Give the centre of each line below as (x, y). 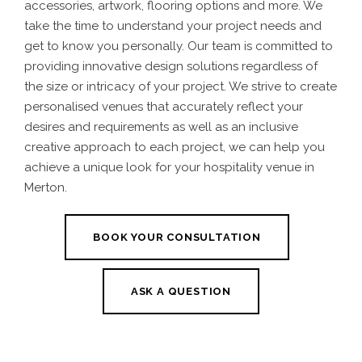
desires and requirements (97, 127)
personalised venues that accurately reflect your (164, 107)
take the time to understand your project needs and (173, 26)
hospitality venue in (259, 168)
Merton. (46, 188)
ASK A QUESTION (181, 291)
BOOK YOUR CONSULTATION (177, 237)
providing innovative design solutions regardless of (171, 67)
